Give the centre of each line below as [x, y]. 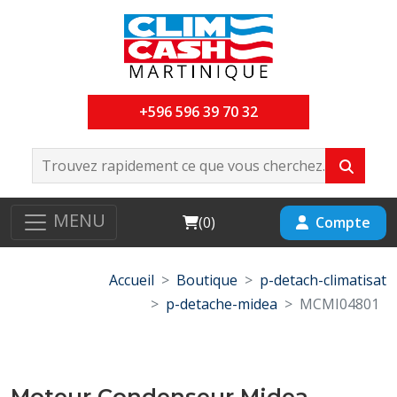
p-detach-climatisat [323, 280]
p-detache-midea [222, 304]
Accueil [132, 280]
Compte [343, 222]
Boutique [207, 280]
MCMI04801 [339, 304]
